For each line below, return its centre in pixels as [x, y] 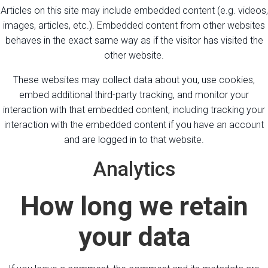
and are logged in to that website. [134, 139]
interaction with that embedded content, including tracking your [134, 109]
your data [134, 236]
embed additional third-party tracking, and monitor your [134, 95]
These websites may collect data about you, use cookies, [134, 80]
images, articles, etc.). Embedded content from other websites [134, 25]
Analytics [134, 169]
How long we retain [134, 206]
